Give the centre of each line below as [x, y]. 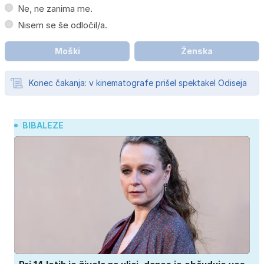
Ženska [197, 51]
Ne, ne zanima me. [55, 9]
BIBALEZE [43, 126]
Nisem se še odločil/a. [62, 25]
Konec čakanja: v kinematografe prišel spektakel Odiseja [138, 83]
